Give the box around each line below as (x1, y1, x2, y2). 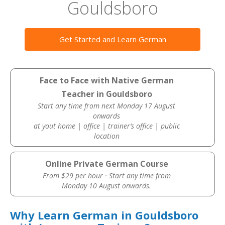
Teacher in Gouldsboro (61, 88, 152, 99)
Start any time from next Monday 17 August (38, 101, 176, 110)
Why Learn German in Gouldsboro (10, 207, 198, 222)
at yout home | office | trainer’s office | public (33, 121, 180, 131)
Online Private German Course (45, 158, 168, 169)
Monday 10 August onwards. (62, 181, 152, 190)
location (93, 131, 120, 141)
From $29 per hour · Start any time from (42, 171, 171, 180)
